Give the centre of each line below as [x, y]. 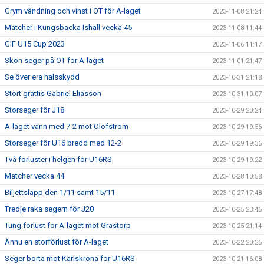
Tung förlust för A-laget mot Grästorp [68, 225]
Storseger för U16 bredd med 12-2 [63, 143]
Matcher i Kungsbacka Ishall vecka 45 [68, 27]
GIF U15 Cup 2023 [35, 44]
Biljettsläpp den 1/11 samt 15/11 [60, 192]
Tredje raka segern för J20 [49, 209]
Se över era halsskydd [42, 77]
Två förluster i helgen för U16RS [58, 159]
